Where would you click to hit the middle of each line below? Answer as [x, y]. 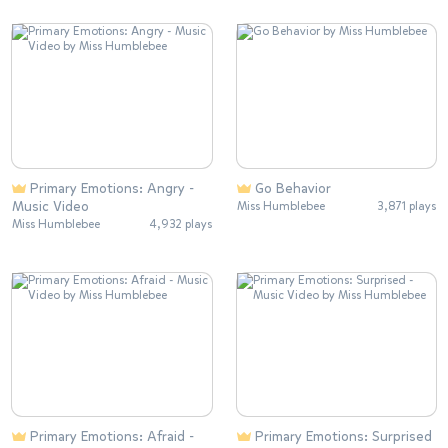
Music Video [50, 206]
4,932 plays [180, 223]
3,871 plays [406, 205]
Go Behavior [292, 188]
